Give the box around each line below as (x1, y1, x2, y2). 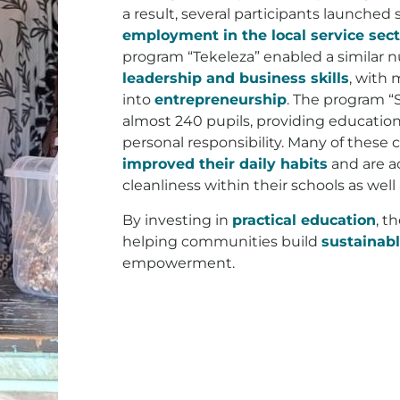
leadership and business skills (122, 70, 349, 87)
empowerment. (122, 254, 235, 271)
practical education (232, 211, 376, 229)
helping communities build (122, 232, 321, 250)
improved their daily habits (122, 155, 328, 173)
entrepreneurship (154, 91, 287, 109)
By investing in (122, 211, 232, 229)
